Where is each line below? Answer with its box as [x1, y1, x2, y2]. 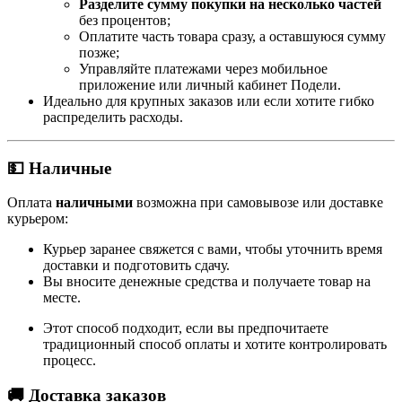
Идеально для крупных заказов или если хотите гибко [43, 92, 374, 109]
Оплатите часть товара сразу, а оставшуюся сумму [79, 28, 386, 44]
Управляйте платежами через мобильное [79, 60, 328, 76]
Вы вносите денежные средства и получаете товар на [43, 274, 371, 290]
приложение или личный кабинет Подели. [79, 76, 341, 92]
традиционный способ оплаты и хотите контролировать [43, 336, 387, 353]
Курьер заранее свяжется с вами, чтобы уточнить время [43, 241, 382, 258]
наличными [56, 195, 136, 211]
